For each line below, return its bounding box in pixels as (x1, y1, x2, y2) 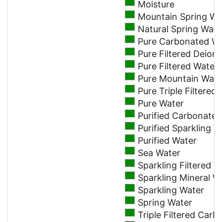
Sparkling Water (138, 185, 204, 196)
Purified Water (138, 135, 197, 146)
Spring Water (138, 197, 192, 208)
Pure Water (138, 98, 184, 109)
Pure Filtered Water (138, 61, 218, 72)
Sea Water (138, 148, 180, 159)
